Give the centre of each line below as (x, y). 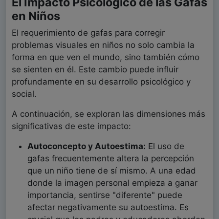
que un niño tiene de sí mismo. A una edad (112, 171)
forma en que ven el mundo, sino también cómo (106, 57)
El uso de (165, 146)
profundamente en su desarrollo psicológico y (101, 82)
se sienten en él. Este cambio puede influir (95, 70)
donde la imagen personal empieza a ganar (112, 183)
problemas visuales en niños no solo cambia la (103, 45)
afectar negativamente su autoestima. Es (108, 208)
